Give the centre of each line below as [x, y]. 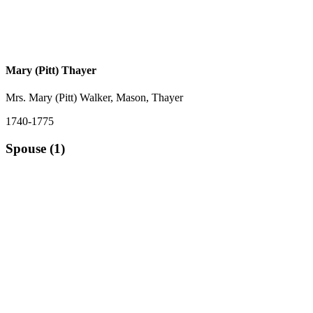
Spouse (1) [35, 149]
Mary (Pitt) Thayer [51, 71]
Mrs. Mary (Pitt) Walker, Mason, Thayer [94, 98]
